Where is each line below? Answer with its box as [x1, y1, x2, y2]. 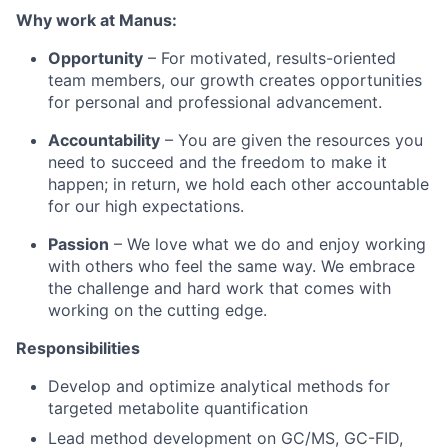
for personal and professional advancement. [48, 91, 382, 112]
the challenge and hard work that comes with [48, 277, 391, 298]
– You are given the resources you [160, 129, 423, 150]
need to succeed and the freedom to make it [48, 151, 387, 172]
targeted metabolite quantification [48, 397, 308, 418]
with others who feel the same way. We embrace [48, 255, 415, 276]
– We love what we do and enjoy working [109, 233, 426, 254]
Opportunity [48, 47, 143, 68]
